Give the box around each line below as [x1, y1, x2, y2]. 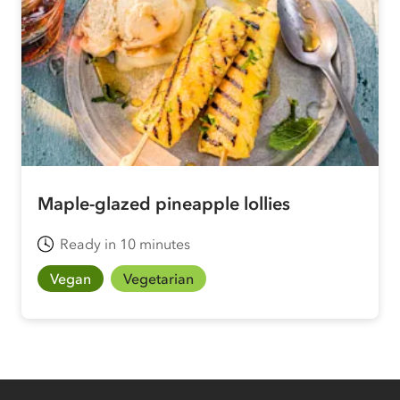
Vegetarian [123, 269, 194, 287]
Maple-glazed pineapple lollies [37, 192, 290, 214]
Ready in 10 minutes [60, 234, 190, 253]
